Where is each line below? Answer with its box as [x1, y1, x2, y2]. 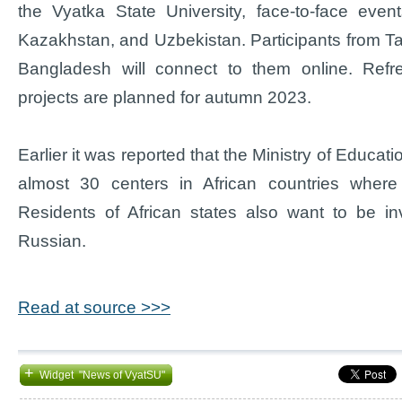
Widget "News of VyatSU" [34, 369, 168, 381]
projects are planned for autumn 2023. [18, 87, 311, 107]
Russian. [18, 231, 86, 250]
